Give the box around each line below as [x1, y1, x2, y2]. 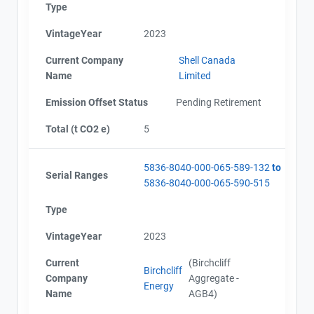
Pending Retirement [176, 96, 261, 108]
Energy [144, 280, 174, 292]
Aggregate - [189, 272, 240, 284]
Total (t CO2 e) [46, 123, 110, 135]
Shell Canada [178, 54, 235, 66]
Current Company [46, 54, 123, 66]
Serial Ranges [46, 169, 108, 181]
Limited [178, 69, 211, 81]
